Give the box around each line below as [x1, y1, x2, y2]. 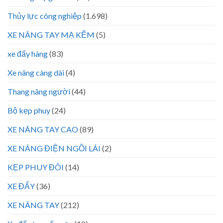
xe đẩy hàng [7, 48, 48, 58]
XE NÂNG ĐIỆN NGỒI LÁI [7, 143, 101, 153]
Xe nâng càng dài [7, 67, 64, 77]
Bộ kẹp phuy [7, 105, 50, 115]
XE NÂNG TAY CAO [7, 124, 78, 134]
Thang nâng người [7, 86, 70, 96]
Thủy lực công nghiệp [7, 10, 82, 20]
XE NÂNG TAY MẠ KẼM [7, 29, 95, 39]
